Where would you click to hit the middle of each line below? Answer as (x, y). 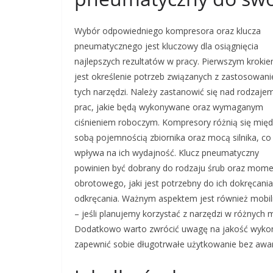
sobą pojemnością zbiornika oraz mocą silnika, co (173, 137)
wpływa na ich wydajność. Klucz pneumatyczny (167, 153)
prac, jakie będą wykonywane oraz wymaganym (169, 107)
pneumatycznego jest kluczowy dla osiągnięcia (166, 46)
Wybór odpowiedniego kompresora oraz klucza (168, 31)
